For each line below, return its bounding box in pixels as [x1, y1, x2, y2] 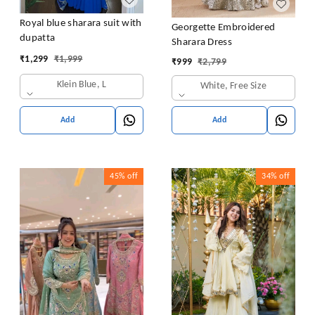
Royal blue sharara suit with [20, 18, 142, 29]
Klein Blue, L [56, 79, 107, 91]
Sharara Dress [172, 37, 232, 49]
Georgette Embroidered [172, 22, 276, 34]
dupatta [20, 33, 56, 44]
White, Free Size [200, 81, 266, 92]
